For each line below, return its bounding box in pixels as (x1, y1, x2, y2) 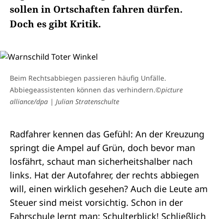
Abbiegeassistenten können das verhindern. (10, 85, 155, 94)
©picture (155, 85, 183, 94)
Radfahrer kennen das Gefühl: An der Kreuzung (10, 128, 204, 140)
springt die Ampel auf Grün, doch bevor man (10, 142, 195, 153)
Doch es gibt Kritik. (10, 18, 101, 30)
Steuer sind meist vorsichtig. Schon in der (10, 197, 183, 208)
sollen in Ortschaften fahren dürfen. (10, 3, 183, 16)
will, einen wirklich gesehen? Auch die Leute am (10, 183, 208, 195)
